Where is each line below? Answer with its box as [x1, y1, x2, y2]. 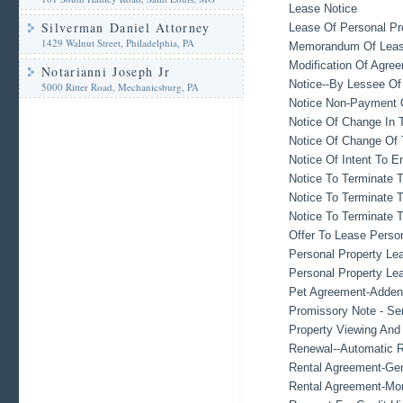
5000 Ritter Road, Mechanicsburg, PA [41, 80, 199, 94]
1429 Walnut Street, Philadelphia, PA [41, 36, 194, 49]
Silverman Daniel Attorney [41, 19, 210, 36]
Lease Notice [289, 2, 357, 15]
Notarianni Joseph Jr [41, 63, 170, 80]
